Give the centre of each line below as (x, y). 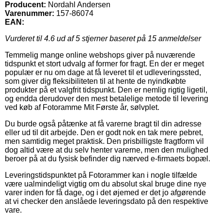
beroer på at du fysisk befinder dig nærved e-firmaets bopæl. (108, 158)
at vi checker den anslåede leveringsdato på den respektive (107, 201)
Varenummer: (30, 13)
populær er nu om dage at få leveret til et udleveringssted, (103, 72)
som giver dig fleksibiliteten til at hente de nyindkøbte (95, 81)
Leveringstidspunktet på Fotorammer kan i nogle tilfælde (101, 175)
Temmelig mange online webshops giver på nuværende (100, 55)
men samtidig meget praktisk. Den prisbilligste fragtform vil (104, 141)
